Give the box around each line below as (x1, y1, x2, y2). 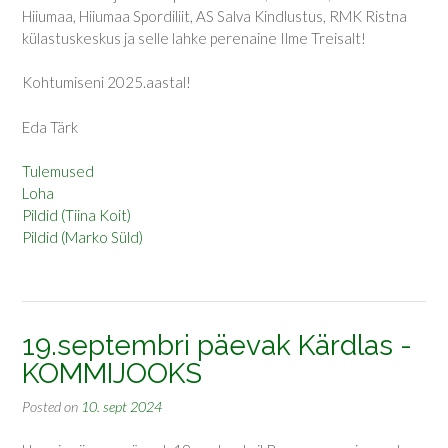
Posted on (22, 397, 81, 415)
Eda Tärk (22, 117, 78, 136)
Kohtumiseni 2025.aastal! (22, 73, 191, 92)
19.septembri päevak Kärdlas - (22, 328, 412, 362)
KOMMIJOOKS (22, 356, 202, 390)
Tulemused (22, 162, 94, 181)
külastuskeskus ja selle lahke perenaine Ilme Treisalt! (22, 28, 366, 47)
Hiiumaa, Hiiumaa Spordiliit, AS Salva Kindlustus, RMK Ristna (22, 6, 407, 25)
